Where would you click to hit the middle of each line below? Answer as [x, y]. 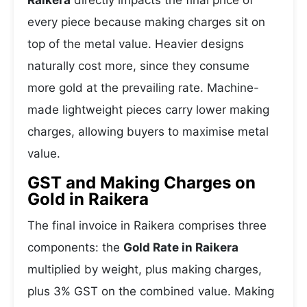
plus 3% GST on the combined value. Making [151, 291]
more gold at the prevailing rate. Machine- [143, 88]
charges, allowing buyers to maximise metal [148, 132]
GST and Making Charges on [142, 183]
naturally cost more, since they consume [138, 66]
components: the [75, 247]
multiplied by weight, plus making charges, [145, 269]
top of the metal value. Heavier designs [136, 44]
